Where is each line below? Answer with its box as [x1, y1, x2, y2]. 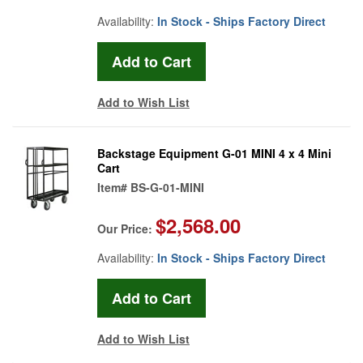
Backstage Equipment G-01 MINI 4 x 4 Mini [97, 144, 331, 161]
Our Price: [97, 220, 156, 237]
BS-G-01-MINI [130, 178, 204, 195]
